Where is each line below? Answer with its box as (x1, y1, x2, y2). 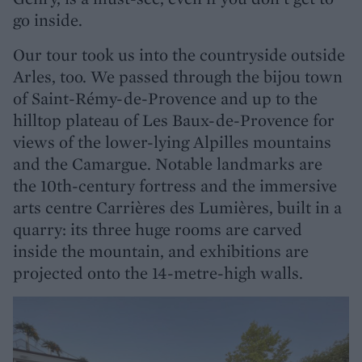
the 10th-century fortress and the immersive (13, 174, 337, 196)
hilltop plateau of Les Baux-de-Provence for (13, 108, 335, 131)
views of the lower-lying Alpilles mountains (13, 130, 331, 153)
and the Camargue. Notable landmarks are (13, 152, 322, 175)
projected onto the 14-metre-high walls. (13, 261, 303, 284)
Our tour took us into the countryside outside (13, 43, 345, 65)
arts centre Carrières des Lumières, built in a (13, 196, 342, 218)
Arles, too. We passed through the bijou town (13, 65, 343, 87)
